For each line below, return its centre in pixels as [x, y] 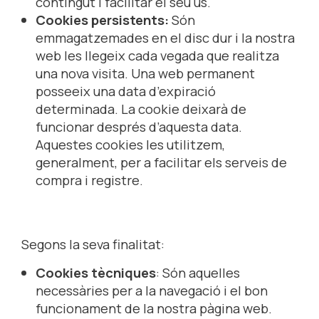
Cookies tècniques [96, 273]
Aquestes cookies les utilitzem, [130, 144]
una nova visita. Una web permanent [145, 73]
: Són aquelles [198, 273]
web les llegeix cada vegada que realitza [157, 55]
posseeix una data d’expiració [126, 91]
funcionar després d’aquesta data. [139, 126]
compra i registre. [89, 180]
